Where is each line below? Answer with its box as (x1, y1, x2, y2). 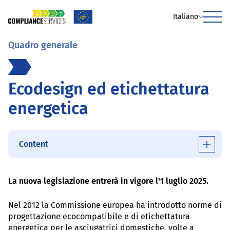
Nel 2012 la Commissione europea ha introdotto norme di (8, 200, 222, 210)
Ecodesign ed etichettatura (8, 79, 209, 99)
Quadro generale (8, 39, 78, 51)
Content (19, 139, 48, 149)
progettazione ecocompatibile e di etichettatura (8, 211, 190, 221)
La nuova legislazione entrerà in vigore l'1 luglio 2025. (8, 176, 208, 186)
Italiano (173, 12, 198, 21)
